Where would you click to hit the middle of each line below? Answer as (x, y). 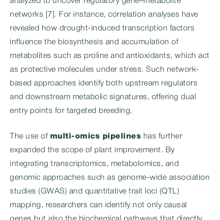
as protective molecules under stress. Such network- (105, 70)
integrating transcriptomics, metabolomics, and (94, 164)
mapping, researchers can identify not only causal (98, 205)
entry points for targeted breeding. (71, 111)
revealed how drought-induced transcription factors (102, 28)
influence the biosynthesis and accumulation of (94, 42)
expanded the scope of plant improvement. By (92, 150)
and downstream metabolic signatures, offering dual (103, 97)
